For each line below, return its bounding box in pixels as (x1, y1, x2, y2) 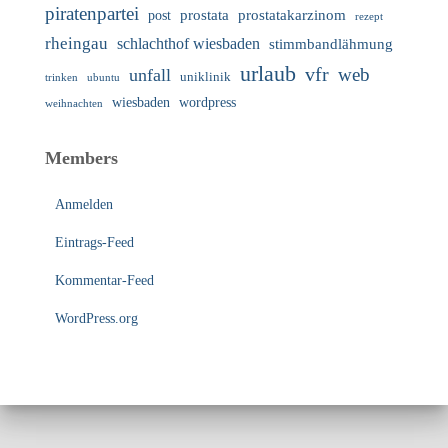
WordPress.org (55, 311, 138, 326)
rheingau (45, 33, 108, 53)
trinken (45, 71, 78, 83)
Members (45, 148, 118, 168)
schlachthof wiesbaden (117, 35, 260, 52)
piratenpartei (45, 3, 139, 24)
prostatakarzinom (238, 7, 346, 23)
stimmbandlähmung (269, 36, 393, 52)
